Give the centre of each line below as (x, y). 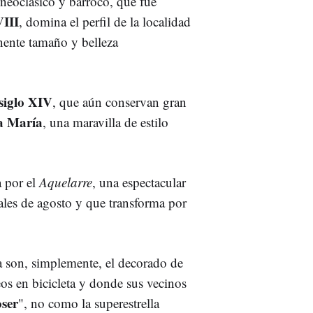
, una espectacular (139, 182)
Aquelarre (66, 182)
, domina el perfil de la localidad (105, 21)
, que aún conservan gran (119, 101)
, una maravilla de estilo (105, 122)
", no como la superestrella (89, 303)
